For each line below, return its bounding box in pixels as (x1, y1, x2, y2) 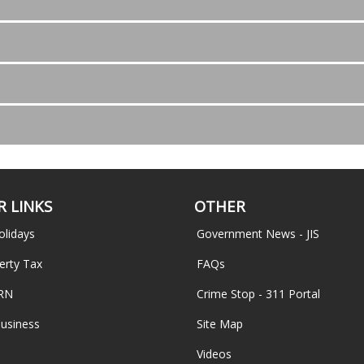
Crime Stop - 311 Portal (197, 285, 320, 301)
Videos (197, 345, 232, 362)
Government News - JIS (197, 225, 319, 241)
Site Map (197, 315, 243, 331)
